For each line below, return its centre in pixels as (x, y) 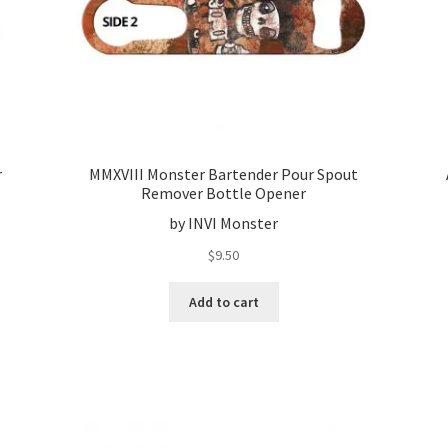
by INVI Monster (224, 223)
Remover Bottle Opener (224, 192)
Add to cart (223, 301)
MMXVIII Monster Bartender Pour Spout (224, 173)
